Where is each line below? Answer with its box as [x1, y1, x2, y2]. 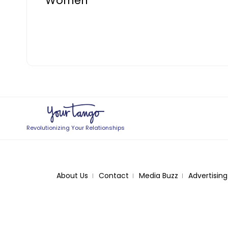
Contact [98, 170, 129, 181]
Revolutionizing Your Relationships [26, 123, 125, 132]
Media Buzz [138, 170, 178, 181]
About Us [56, 170, 88, 181]
